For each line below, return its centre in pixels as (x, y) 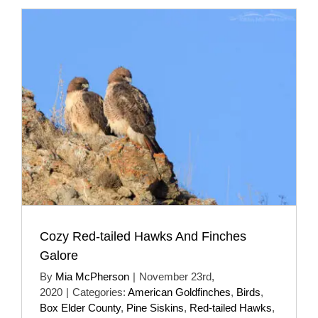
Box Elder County (80, 307)
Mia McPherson (92, 276)
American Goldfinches (179, 292)
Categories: (100, 292)
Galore (59, 255)
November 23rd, (177, 276)
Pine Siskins (155, 307)
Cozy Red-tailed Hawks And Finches (143, 236)
